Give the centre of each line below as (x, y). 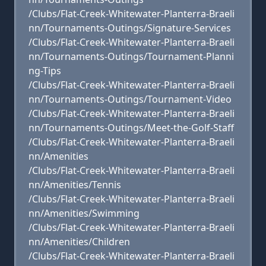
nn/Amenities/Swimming (84, 213)
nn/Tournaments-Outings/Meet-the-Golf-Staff (131, 128)
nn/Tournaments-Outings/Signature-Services (130, 28)
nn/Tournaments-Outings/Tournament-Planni (131, 56)
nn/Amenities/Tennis (75, 185)
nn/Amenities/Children (79, 242)
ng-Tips (45, 71)
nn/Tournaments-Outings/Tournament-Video (130, 99)
